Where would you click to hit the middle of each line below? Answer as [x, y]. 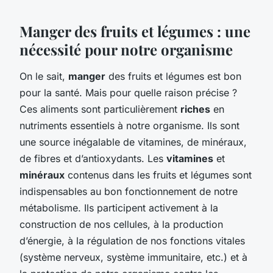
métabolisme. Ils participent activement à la [119, 207]
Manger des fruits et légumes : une [135, 31]
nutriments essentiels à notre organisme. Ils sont [129, 125]
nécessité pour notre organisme [126, 49]
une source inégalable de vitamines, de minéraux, [133, 142]
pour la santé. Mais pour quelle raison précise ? [128, 92]
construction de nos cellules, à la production [121, 224]
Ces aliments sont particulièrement [100, 109]
